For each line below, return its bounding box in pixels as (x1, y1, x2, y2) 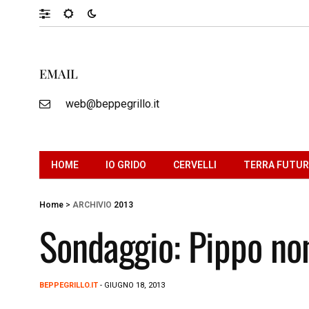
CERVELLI (173, 159, 217, 170)
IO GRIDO (106, 159, 146, 170)
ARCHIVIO (72, 199, 112, 210)
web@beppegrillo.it (65, 97, 159, 110)
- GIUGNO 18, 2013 (98, 280, 165, 290)
